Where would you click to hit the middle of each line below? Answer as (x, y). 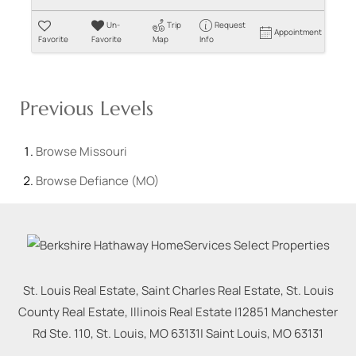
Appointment (298, 32)
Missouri (103, 152)
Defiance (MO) (119, 181)
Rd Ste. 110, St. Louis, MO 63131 (116, 334)
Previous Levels (87, 109)
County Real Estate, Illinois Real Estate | (128, 312)
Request (230, 25)
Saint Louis (236, 334)
